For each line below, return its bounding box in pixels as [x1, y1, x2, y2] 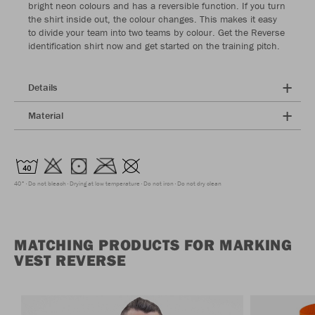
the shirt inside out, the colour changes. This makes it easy [28, 13, 277, 26]
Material [28, 109, 63, 122]
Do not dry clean [177, 179, 221, 188]
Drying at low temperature [70, 179, 140, 188]
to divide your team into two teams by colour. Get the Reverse [28, 26, 285, 39]
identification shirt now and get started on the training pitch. [28, 39, 280, 53]
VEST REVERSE [14, 250, 127, 271]
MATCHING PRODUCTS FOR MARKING [14, 235, 292, 255]
